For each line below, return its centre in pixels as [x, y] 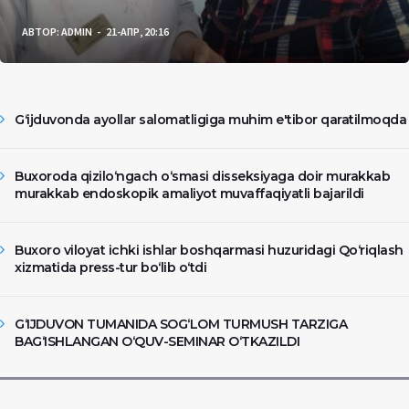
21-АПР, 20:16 [137, 31]
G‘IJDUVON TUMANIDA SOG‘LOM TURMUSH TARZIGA [181, 324]
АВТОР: [41, 31]
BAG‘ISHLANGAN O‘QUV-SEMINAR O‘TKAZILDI [157, 341]
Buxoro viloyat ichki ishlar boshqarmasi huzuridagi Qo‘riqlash [209, 250]
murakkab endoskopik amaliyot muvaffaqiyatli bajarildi [189, 193]
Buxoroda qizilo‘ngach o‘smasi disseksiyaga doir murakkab [202, 176]
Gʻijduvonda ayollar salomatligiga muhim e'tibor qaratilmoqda [210, 119]
